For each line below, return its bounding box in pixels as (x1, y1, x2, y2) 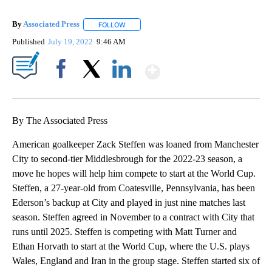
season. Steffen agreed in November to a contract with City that (12, 211, 254, 222)
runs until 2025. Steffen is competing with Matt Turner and (12, 226, 237, 237)
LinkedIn (107, 84, 136, 94)
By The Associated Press (12, 115, 107, 126)
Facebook (47, 84, 80, 94)
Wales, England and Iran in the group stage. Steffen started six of (12, 255, 260, 266)
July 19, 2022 (48, 36, 95, 46)
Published (12, 36, 45, 46)
